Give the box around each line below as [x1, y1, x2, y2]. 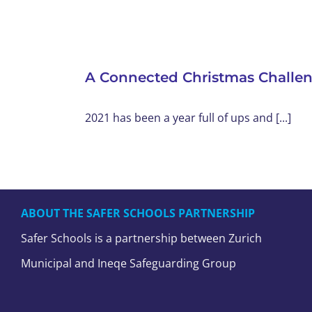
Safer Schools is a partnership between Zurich [21, 231, 262, 246]
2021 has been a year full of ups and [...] [85, 110, 291, 125]
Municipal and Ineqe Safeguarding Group [21, 256, 236, 271]
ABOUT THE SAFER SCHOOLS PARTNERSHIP [21, 205, 255, 221]
